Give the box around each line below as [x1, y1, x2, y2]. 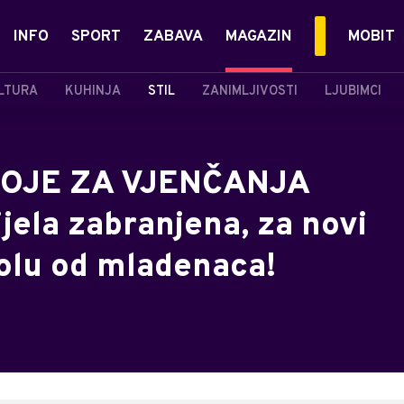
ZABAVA [143, 27, 203, 47]
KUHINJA [65, 83, 121, 99]
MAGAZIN [225, 27, 292, 47]
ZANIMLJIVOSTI [202, 83, 298, 99]
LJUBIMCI [325, 83, 381, 99]
